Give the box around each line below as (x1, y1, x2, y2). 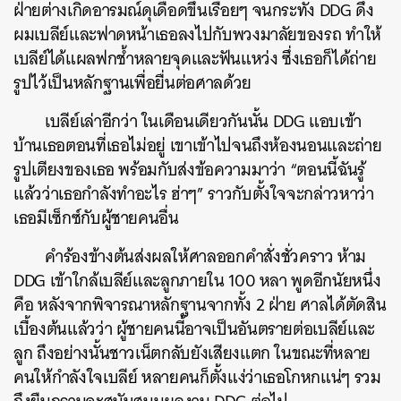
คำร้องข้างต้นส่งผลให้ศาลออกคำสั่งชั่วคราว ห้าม (45, 242, 367, 271)
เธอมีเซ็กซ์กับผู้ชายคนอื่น (13, 203, 179, 233)
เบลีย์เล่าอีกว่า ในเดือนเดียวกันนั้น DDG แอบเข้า (45, 107, 363, 136)
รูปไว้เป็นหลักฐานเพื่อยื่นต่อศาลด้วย (13, 68, 252, 98)
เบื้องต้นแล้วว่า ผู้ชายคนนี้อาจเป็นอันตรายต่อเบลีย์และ (13, 314, 375, 344)
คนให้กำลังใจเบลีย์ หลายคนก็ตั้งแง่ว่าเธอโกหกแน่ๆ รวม (13, 363, 381, 392)
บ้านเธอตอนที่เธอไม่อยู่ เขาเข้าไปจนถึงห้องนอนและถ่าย (13, 131, 382, 160)
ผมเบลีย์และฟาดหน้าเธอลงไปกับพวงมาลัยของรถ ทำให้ (13, 20, 381, 49)
